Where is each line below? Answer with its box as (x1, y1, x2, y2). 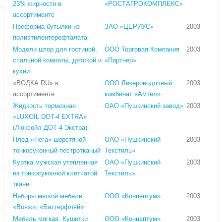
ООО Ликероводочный (105, 79, 172, 87)
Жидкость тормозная (13, 102, 76, 110)
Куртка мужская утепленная (13, 159, 98, 166)
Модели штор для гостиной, (13, 46, 97, 54)
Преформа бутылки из (13, 23, 80, 31)
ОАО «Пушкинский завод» (105, 102, 183, 110)
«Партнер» (105, 56, 136, 64)
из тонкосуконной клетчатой (13, 169, 97, 177)
